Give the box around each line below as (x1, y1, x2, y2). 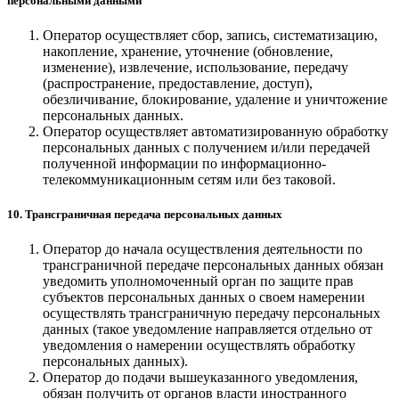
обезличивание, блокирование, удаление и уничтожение (43, 92, 387, 108)
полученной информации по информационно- (43, 156, 326, 172)
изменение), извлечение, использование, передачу (43, 60, 348, 76)
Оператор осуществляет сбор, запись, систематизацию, (43, 28, 378, 44)
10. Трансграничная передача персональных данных (7, 208, 282, 222)
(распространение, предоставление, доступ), (43, 76, 313, 92)
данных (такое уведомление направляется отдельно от (43, 322, 372, 338)
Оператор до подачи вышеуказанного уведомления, (43, 370, 358, 386)
